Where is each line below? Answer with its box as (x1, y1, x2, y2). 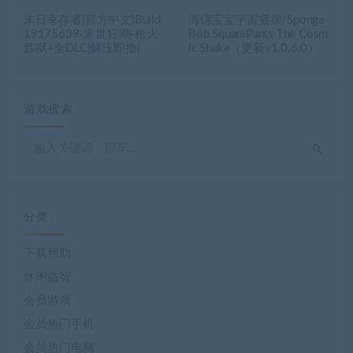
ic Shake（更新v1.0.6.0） (188, 43, 319, 55)
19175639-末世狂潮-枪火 (24, 28, 158, 41)
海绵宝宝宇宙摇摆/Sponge (188, 14, 325, 27)
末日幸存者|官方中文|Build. (24, 14, 164, 27)
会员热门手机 (24, 318, 95, 331)
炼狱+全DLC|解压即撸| (24, 43, 140, 55)
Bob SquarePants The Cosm (188, 28, 329, 41)
